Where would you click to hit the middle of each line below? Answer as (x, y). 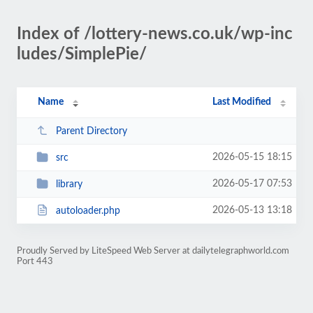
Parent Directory (91, 131)
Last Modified (242, 102)
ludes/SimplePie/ (82, 54)
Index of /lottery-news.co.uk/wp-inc (155, 34)
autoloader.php (88, 211)
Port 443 (35, 261)
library (69, 184)
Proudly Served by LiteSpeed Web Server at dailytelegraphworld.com (153, 251)
